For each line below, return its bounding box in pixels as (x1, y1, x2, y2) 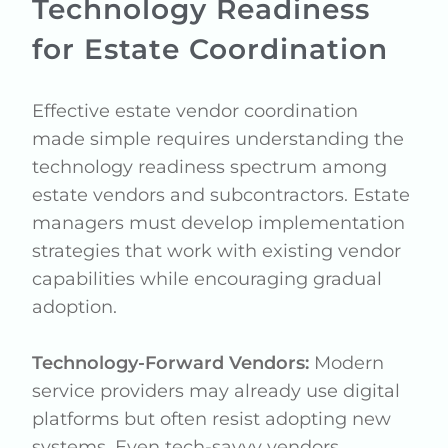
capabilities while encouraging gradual (32, 268, 383, 290)
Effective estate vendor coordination (32, 100, 359, 122)
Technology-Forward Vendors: (32, 352, 310, 374)
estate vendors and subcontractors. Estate (32, 184, 411, 206)
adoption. (32, 296, 118, 318)
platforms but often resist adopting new (32, 408, 392, 430)
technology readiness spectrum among (32, 156, 388, 178)
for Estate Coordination (32, 32, 389, 66)
